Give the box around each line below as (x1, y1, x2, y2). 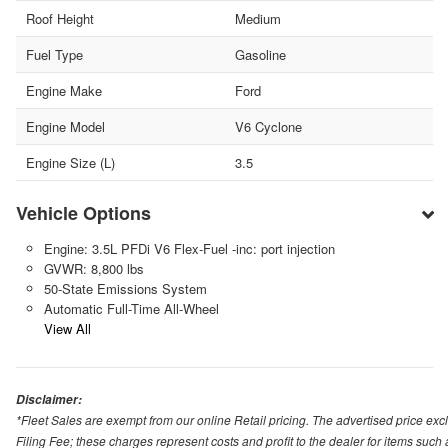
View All (43, 319, 91, 339)
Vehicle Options (16, 200, 151, 227)
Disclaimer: (16, 391, 82, 409)
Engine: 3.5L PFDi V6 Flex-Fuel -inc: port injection (43, 239, 335, 259)
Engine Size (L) (26, 153, 115, 173)
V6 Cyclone (234, 117, 302, 137)
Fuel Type (26, 45, 83, 65)
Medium (234, 9, 281, 29)
